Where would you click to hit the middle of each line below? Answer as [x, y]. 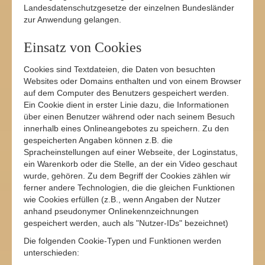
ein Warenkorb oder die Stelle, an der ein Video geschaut [130, 164]
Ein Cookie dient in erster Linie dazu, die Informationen [126, 105]
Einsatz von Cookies [83, 47]
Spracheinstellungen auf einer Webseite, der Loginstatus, [131, 152]
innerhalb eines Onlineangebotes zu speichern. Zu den [126, 128]
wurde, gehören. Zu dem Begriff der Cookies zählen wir [127, 176]
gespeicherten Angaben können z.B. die [98, 140]
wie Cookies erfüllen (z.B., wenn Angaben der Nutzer [122, 199]
